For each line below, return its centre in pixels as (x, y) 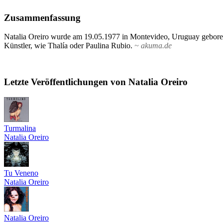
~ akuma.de (153, 46)
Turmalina (20, 128)
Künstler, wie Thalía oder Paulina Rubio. (69, 46)
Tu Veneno (21, 173)
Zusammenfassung (42, 17)
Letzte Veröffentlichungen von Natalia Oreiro (96, 82)
